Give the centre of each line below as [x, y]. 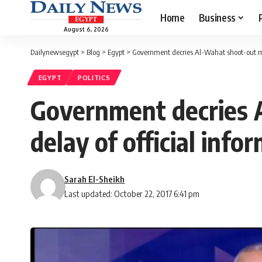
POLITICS [94, 78]
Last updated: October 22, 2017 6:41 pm [132, 194]
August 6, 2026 [86, 29]
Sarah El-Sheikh [95, 179]
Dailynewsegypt [55, 52]
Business [217, 17]
